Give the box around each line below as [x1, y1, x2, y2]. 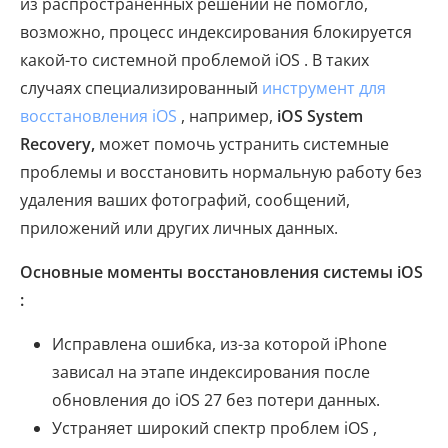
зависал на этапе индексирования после [52, 361, 370, 384]
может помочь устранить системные [95, 133, 389, 156]
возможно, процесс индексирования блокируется [20, 21, 412, 44]
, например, [177, 105, 277, 128]
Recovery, [20, 133, 95, 156]
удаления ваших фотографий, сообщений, [20, 189, 350, 212]
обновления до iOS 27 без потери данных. [52, 389, 380, 412]
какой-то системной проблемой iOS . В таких [20, 49, 369, 72]
